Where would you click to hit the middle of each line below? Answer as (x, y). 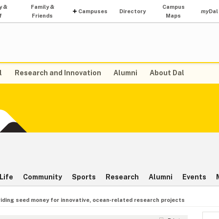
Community (43, 177)
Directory (133, 11)
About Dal (167, 73)
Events (194, 177)
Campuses (93, 11)
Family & (42, 7)
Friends (43, 16)
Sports (84, 177)
